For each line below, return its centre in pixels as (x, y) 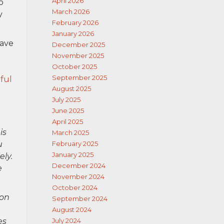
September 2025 (79, 77)
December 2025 (78, 44)
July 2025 (66, 99)
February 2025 (75, 143)
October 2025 (74, 66)
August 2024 (71, 209)
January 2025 (72, 154)
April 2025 (67, 121)
